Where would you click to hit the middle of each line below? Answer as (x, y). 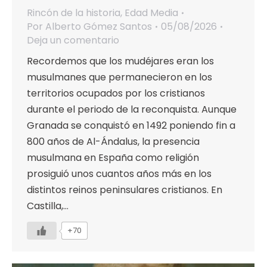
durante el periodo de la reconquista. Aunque (132, 110)
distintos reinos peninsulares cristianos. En (125, 190)
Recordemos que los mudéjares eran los (120, 61)
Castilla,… (48, 206)
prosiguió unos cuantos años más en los (119, 174)
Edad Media (151, 13)
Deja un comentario (73, 41)
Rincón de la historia (74, 13)
